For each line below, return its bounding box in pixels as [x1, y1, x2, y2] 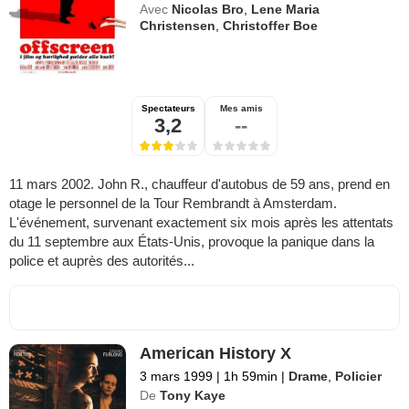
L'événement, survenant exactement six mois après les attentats [9, 214, 393, 230]
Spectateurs [141, 102, 195, 113]
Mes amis [219, 102, 263, 113]
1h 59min [220, 368, 282, 383]
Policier [335, 368, 383, 383]
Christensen [140, 17, 216, 33]
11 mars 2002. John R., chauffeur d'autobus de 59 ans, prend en [9, 175, 390, 192]
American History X [140, 343, 292, 362]
